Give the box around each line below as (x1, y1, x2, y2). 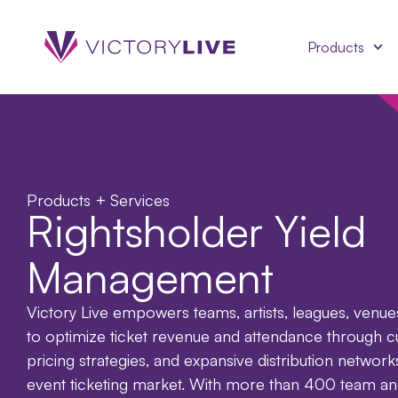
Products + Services (27, 190, 170, 210)
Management (27, 251, 274, 304)
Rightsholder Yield (27, 204, 366, 258)
